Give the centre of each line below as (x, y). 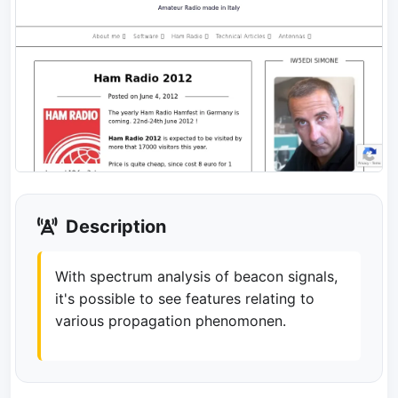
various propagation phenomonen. (171, 320)
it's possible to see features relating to (185, 298)
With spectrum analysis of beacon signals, (196, 276)
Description (114, 226)
